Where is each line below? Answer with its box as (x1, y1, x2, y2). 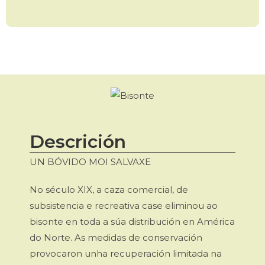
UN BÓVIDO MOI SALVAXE (30, 156, 151, 167)
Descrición (30, 130, 126, 153)
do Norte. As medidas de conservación (30, 231, 202, 243)
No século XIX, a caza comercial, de (30, 183, 188, 195)
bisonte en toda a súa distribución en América (30, 215, 235, 227)
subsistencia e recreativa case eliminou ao (30, 199, 218, 211)
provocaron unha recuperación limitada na (30, 247, 222, 259)
